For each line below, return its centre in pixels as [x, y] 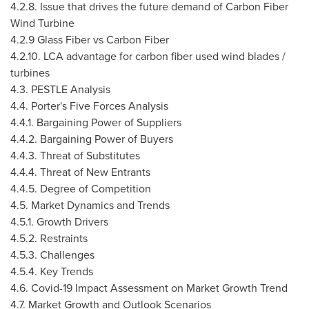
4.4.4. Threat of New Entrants [80, 172]
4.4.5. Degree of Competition [81, 188]
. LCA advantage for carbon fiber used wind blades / [162, 56]
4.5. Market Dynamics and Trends [90, 205]
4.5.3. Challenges [52, 255]
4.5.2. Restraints [49, 238]
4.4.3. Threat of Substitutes [75, 155]
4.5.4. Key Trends [52, 271]
